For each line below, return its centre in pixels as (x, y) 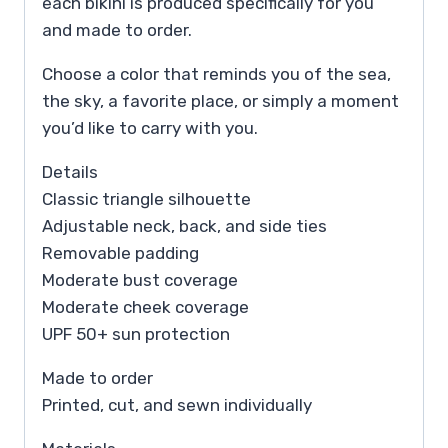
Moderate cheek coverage (145, 306)
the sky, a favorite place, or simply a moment (220, 100)
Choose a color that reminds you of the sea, (216, 73)
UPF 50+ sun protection (136, 333)
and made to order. (117, 29)
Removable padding (120, 252)
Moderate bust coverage (140, 279)
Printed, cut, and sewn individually (177, 404)
